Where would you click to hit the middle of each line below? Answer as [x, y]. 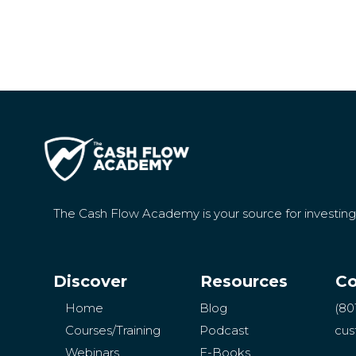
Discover [91, 281]
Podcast [224, 330]
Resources [244, 281]
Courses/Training [113, 330]
